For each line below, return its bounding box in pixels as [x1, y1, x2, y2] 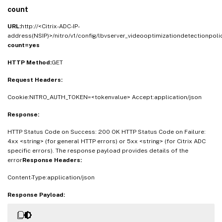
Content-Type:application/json [7, 173, 95, 181]
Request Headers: [7, 76, 62, 83]
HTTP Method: [7, 58, 52, 66]
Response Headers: [22, 156, 82, 164]
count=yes [7, 41, 40, 49]
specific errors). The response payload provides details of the [7, 147, 188, 154]
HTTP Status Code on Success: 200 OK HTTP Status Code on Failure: [7, 128, 206, 135]
